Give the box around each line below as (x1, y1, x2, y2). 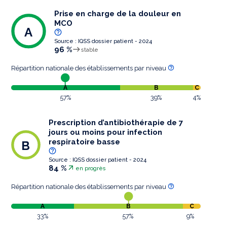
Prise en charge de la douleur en (54, 9, 181, 19)
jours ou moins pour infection (48, 128, 162, 137)
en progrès (75, 165, 106, 172)
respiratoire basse (48, 137, 120, 147)
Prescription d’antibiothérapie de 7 (48, 118, 183, 128)
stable (81, 47, 98, 54)
